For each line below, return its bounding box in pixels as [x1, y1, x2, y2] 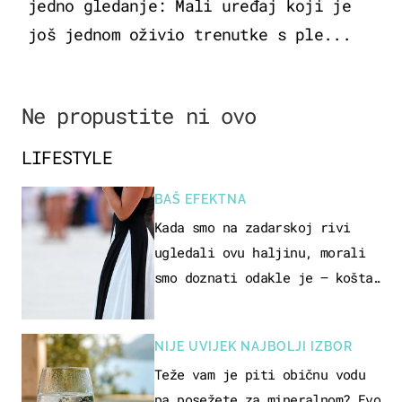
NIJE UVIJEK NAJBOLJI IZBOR [154, 338, 353, 354]
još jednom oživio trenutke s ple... [28, 22, 351, 45]
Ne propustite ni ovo [22, 100, 256, 130]
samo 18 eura [154, 293, 245, 311]
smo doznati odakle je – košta [154, 267, 373, 286]
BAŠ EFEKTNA [154, 191, 247, 206]
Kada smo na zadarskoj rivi [154, 217, 351, 236]
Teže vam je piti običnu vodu [154, 364, 366, 383]
